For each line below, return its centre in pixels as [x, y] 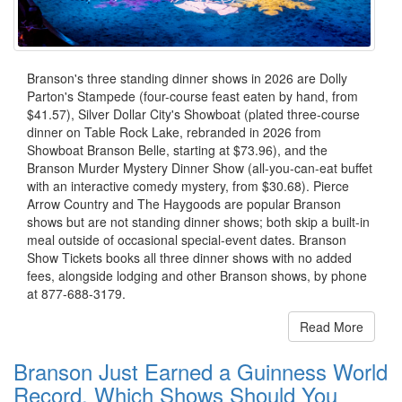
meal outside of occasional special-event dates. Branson [187, 239]
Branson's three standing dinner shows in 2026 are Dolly [187, 78]
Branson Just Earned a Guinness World [201, 371]
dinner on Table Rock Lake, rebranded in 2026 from [174, 131]
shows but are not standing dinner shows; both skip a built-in [198, 221]
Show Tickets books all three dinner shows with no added [189, 257]
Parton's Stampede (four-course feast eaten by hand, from [192, 96]
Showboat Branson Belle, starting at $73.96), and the [177, 149]
